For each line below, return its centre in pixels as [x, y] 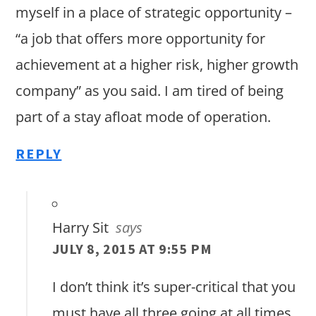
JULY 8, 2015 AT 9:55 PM [132, 249]
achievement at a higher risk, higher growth [157, 65]
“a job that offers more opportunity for [141, 39]
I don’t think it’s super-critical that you [174, 287]
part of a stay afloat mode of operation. [144, 117]
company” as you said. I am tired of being [150, 91]
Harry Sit [81, 228]
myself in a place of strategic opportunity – [154, 13]
